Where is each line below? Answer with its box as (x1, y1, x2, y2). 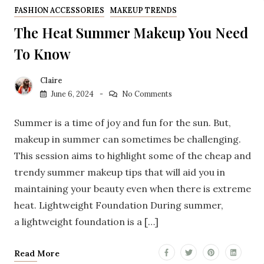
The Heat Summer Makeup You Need (14, 22, 248, 42)
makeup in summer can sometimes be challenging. (14, 133, 241, 146)
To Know (14, 44, 71, 63)
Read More (14, 248, 60, 259)
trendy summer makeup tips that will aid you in (14, 166, 225, 179)
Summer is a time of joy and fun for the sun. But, (14, 117, 231, 129)
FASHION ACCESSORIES (14, 5, 104, 15)
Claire (40, 76, 62, 85)
